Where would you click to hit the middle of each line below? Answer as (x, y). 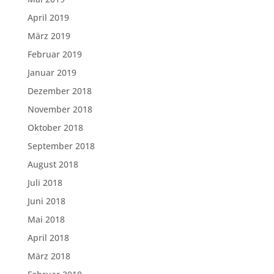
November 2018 (60, 109)
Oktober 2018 (55, 128)
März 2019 (49, 36)
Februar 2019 (54, 54)
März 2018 (49, 256)
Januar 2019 (52, 72)
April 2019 (48, 17)
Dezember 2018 (59, 91)
